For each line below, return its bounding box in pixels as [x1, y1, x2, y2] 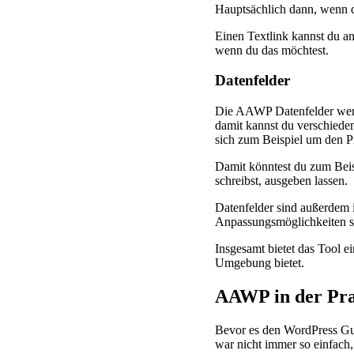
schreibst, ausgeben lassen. [215, 174, 348, 188]
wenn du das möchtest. [215, 43, 329, 57]
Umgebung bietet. [215, 256, 304, 270]
